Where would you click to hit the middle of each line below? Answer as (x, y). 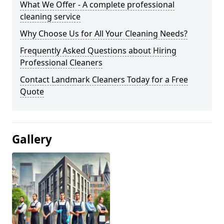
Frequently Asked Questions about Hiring (98, 50)
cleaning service (50, 16)
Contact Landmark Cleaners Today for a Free (104, 79)
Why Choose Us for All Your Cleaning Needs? (104, 33)
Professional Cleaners (61, 62)
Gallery (32, 139)
